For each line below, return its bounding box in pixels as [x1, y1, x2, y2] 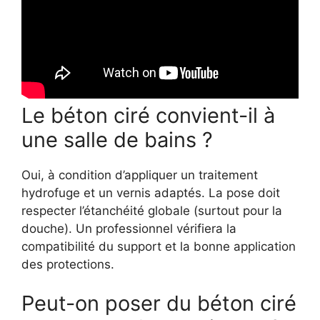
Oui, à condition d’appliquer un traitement [21, 167, 258, 182]
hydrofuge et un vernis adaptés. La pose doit [21, 185, 280, 200]
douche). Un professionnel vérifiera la [21, 221, 236, 236]
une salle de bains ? [21, 126, 213, 152]
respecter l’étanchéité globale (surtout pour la [21, 203, 282, 218]
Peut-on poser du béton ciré [21, 291, 296, 316]
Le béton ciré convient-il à [21, 102, 275, 128]
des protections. [21, 256, 114, 271]
